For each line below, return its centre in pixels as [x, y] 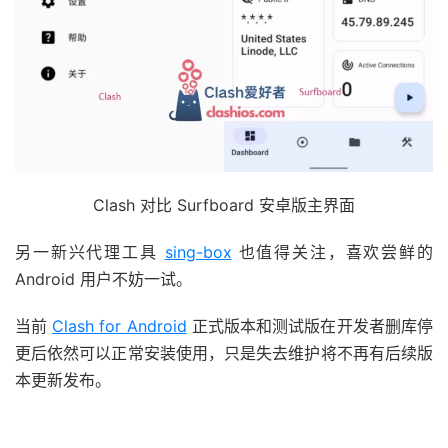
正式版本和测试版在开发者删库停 [310, 325]
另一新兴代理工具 [90, 251]
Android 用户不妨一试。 [103, 278]
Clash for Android [119, 325]
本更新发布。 [63, 379]
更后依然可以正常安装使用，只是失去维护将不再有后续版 [224, 352]
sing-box [198, 251]
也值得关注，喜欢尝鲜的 [332, 251]
